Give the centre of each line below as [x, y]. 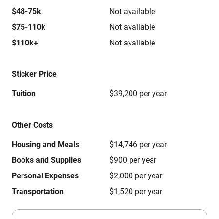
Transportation [38, 191]
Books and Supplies [46, 160]
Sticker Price [34, 74]
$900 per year [133, 160]
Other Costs [32, 125]
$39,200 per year [138, 94]
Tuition [24, 94]
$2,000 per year [136, 176]
